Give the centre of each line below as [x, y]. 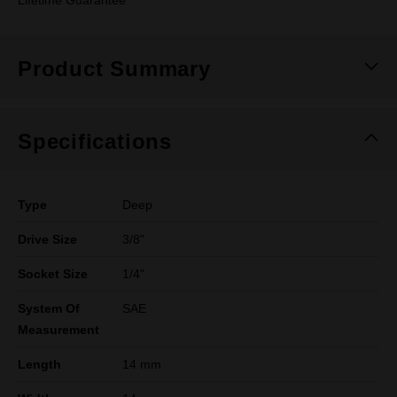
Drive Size [47, 239]
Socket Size [53, 274]
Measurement [58, 330]
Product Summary [114, 69]
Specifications [95, 141]
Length [39, 364]
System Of [49, 308]
